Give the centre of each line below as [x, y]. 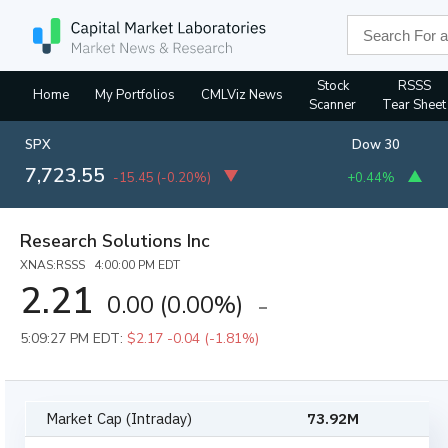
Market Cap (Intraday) [119, 418]
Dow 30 [375, 145]
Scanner [332, 105]
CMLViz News [242, 95]
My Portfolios [135, 95]
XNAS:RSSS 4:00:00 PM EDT [100, 265]
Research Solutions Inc [115, 241]
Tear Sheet [414, 105]
